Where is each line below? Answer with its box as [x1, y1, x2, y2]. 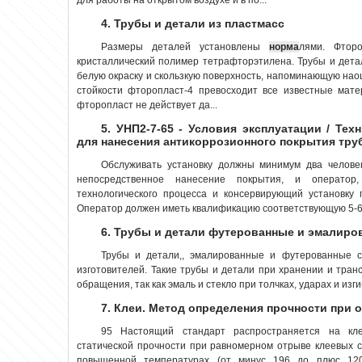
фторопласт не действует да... [77, 99, 217, 111]
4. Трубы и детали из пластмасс [101, 16, 284, 30]
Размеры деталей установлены [101, 40, 269, 53]
